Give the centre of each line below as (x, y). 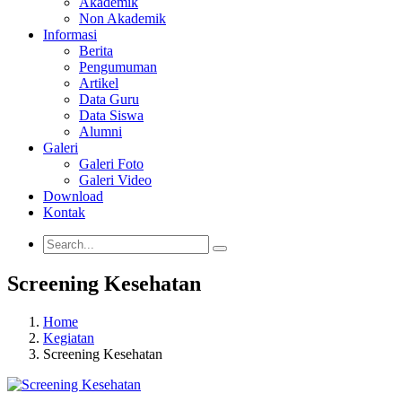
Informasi (70, 35)
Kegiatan (69, 337)
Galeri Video (115, 180)
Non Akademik (122, 18)
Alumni (100, 131)
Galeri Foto (111, 164)
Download (73, 196)
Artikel (99, 83)
